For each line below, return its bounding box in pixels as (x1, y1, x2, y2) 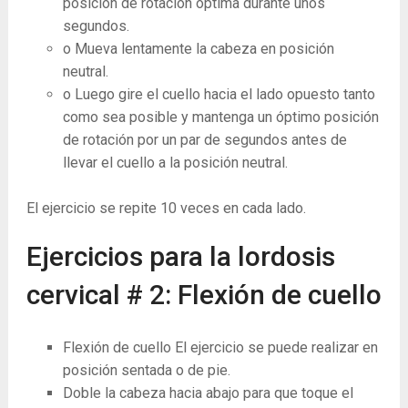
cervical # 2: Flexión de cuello (25, 279, 382, 311)
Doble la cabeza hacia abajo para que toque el (62, 384, 353, 403)
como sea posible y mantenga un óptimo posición (62, 108, 379, 127)
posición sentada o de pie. (62, 362, 230, 380)
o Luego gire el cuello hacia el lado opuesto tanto (62, 86, 375, 104)
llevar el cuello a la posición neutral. (62, 154, 288, 172)
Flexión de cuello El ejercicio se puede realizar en (62, 339, 378, 357)
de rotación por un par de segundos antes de (62, 131, 347, 149)
